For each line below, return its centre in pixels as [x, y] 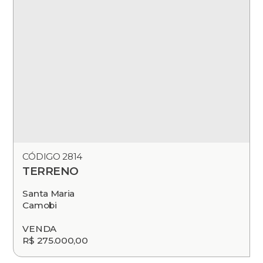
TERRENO [50, 171]
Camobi [40, 205]
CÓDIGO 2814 [53, 157]
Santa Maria [49, 194]
